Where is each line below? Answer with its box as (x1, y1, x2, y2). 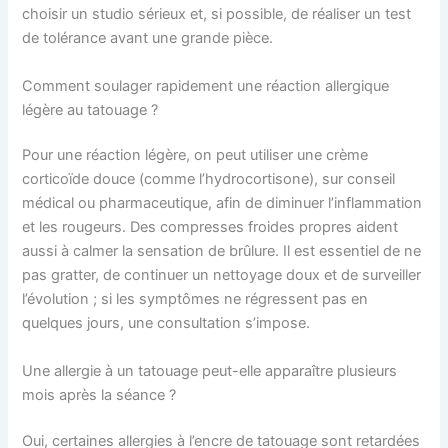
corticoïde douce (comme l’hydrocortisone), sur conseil (22, 170, 396, 189)
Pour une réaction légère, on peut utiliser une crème (22, 146, 369, 165)
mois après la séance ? (22, 385, 177, 404)
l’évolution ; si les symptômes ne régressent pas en (22, 290, 369, 309)
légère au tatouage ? (22, 100, 159, 119)
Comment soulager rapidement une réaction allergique (22, 76, 390, 95)
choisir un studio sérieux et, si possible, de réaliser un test (22, 5, 412, 24)
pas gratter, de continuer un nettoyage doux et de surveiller (22, 266, 422, 285)
